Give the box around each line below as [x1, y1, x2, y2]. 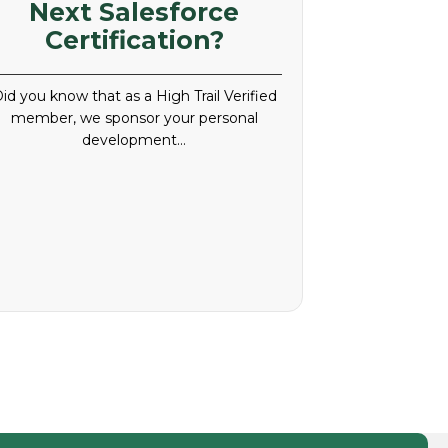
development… [82, 131, 186, 150]
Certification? [44, 25, 224, 56]
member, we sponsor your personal [10, 109, 258, 128]
